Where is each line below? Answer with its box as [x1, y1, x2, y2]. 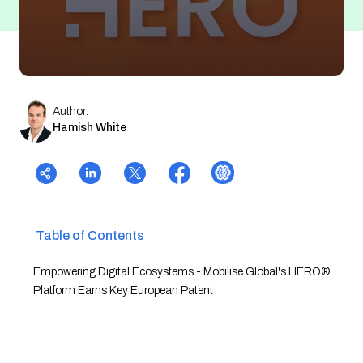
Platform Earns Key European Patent [33, 284, 213, 297]
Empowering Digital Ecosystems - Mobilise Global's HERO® [33, 266, 330, 278]
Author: [53, 105, 88, 117]
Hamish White [53, 121, 126, 134]
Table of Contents [36, 228, 144, 242]
